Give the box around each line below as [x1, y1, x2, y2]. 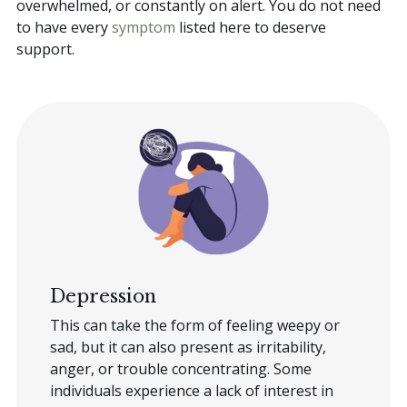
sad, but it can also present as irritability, [49, 336, 326, 357]
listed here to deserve [175, 16, 326, 37]
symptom [112, 16, 175, 37]
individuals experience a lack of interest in [49, 380, 333, 401]
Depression [49, 283, 156, 307]
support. [16, 38, 78, 59]
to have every [16, 16, 112, 37]
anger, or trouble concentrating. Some [49, 358, 312, 379]
